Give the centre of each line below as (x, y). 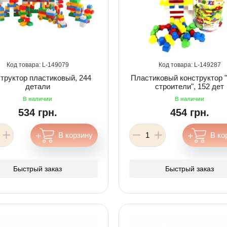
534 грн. (37, 112)
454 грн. (190, 112)
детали (37, 86)
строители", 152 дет (190, 86)
